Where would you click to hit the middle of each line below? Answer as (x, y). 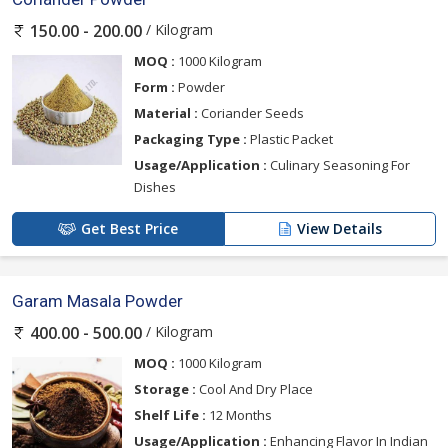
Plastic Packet (290, 138)
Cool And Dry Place (254, 389)
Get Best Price (129, 228)
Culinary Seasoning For (338, 164)
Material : (166, 112)
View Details (339, 228)
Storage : (165, 389)
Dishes (155, 186)
